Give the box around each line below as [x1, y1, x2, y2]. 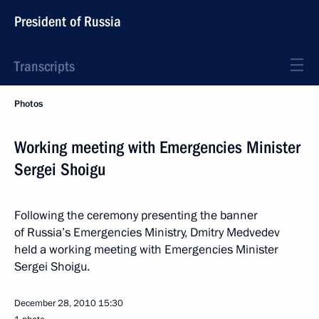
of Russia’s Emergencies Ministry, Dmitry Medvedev [14, 224, 280, 241]
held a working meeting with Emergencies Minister [14, 241, 278, 258]
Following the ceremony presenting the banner [14, 207, 258, 224]
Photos [14, 98, 43, 110]
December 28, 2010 [14, 297, 96, 310]
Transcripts [14, 58, 75, 75]
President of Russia [14, 13, 121, 30]
